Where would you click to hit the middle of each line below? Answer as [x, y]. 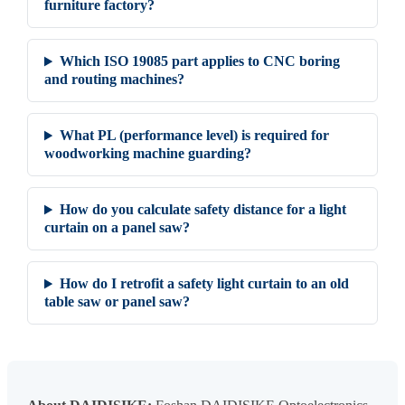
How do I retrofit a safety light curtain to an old [205, 284]
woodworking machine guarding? [148, 154]
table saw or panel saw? [117, 302]
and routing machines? [114, 80]
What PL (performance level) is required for [195, 136]
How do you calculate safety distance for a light [203, 210]
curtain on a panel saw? [117, 228]
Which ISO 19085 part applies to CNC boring [200, 61]
